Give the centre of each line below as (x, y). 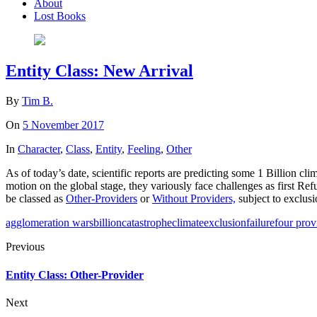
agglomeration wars (50, 223)
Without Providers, (194, 199)
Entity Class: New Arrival (99, 71)
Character (39, 149)
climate (188, 223)
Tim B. (38, 101)
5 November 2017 (63, 125)
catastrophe (147, 223)
